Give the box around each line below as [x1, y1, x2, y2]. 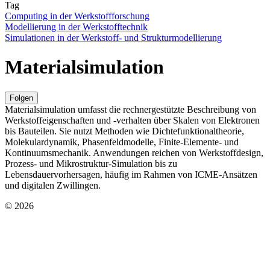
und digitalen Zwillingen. [5, 180, 101, 190]
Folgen [10, 93, 33, 102]
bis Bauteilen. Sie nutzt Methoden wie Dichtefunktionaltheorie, [5, 125, 244, 136]
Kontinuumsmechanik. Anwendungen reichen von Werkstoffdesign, [5, 147, 263, 158]
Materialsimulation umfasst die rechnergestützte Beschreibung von [5, 104, 256, 115]
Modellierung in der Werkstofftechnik [5, 22, 148, 32]
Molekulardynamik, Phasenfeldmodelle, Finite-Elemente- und [5, 136, 239, 147]
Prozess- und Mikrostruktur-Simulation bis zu [5, 158, 177, 169]
